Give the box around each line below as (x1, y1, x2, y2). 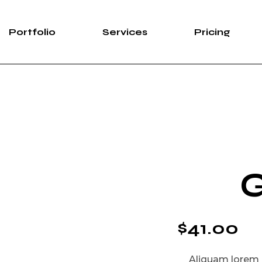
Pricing (194, 26, 230, 37)
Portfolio (8, 26, 56, 37)
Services (102, 26, 147, 37)
